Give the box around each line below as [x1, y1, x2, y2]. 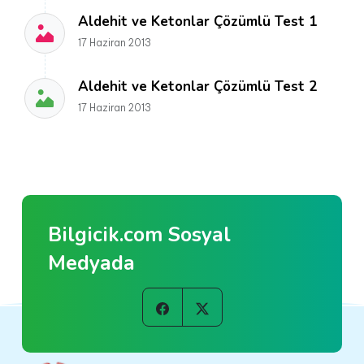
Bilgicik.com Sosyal [48, 221, 231, 249]
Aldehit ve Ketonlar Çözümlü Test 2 [78, 77, 317, 96]
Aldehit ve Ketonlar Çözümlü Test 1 [78, 12, 317, 31]
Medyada [48, 249, 135, 277]
